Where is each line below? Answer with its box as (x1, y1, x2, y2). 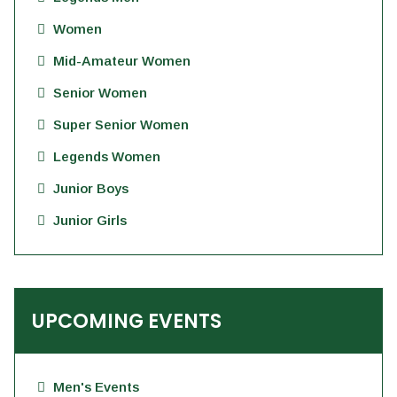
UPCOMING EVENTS (32, 307, 222, 335)
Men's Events (53, 379, 139, 394)
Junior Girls (53, 213, 127, 228)
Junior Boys (53, 181, 128, 196)
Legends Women (53, 149, 160, 164)
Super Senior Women (53, 117, 189, 132)
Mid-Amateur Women (53, 53, 191, 68)
